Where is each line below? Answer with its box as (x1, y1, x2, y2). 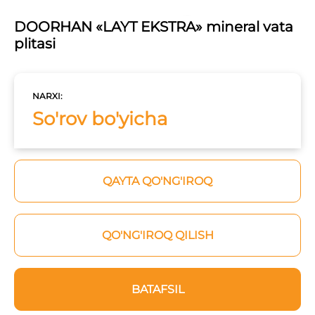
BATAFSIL (131, 283, 184, 297)
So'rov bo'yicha (32, 108, 167, 131)
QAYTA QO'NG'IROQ (103, 174, 212, 188)
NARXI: (32, 91, 63, 102)
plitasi (14, 35, 56, 53)
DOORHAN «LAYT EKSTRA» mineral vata (14, 18, 293, 36)
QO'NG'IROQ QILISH (101, 229, 214, 243)
